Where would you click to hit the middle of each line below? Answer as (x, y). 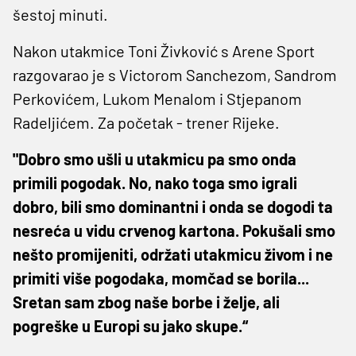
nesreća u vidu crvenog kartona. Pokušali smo (174, 230)
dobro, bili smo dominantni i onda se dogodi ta (173, 206)
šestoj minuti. (60, 14)
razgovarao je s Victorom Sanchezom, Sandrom (175, 74)
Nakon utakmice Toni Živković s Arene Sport (164, 50)
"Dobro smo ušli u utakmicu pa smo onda (155, 159)
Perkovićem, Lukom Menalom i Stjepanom (157, 98)
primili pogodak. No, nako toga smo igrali (155, 182)
